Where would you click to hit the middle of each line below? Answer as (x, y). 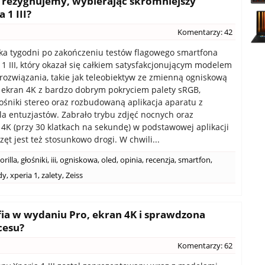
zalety (52, 175)
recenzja (160, 160)
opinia (131, 160)
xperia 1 (24, 175)
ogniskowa (79, 160)
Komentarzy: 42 (205, 32)
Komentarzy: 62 (205, 245)
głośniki (34, 160)
